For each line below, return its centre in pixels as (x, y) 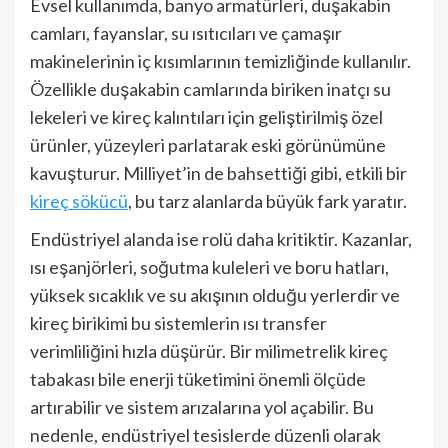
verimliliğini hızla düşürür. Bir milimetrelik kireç (209, 351)
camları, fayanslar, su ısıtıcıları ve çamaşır (186, 33)
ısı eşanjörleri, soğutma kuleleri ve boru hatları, (209, 267)
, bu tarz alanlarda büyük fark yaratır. (267, 201)
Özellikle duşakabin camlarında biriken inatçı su (210, 89)
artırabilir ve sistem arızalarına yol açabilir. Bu (202, 407)
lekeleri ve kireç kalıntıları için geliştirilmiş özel (206, 117)
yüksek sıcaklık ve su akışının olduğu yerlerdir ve (215, 295)
